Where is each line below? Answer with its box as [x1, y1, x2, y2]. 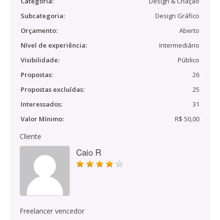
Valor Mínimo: [21, 114, 64, 123]
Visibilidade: [21, 55, 59, 64]
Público [178, 55, 199, 64]
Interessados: [21, 100, 62, 109]
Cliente [20, 132, 41, 141]
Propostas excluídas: [21, 85, 84, 94]
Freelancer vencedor [20, 206, 84, 216]
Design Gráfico [155, 11, 199, 20]
